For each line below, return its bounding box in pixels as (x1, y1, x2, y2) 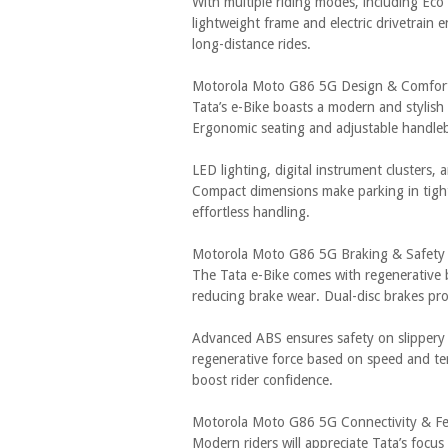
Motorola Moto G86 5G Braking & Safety (192, 246, 445, 262)
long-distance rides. (192, 36, 311, 52)
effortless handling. (192, 204, 310, 220)
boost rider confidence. (192, 372, 333, 388)
